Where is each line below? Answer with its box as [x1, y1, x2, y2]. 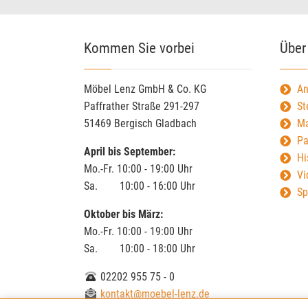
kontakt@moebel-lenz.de [98, 287, 210, 301]
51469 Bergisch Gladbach [84, 117, 197, 131]
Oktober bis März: [84, 208, 163, 221]
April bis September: [84, 145, 175, 159]
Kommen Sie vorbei [84, 40, 195, 57]
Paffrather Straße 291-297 [84, 100, 199, 113]
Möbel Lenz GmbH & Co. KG [84, 82, 206, 96]
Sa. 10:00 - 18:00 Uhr [84, 242, 195, 256]
